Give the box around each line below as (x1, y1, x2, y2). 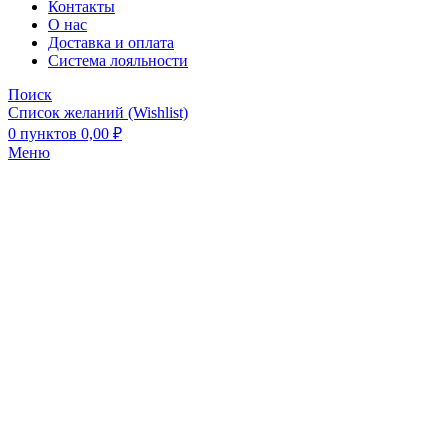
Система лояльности (48, 52, 188, 69)
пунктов (20, 125, 77, 142)
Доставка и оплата (48, 34, 174, 51)
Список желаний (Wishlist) (8, 104, 188, 121)
